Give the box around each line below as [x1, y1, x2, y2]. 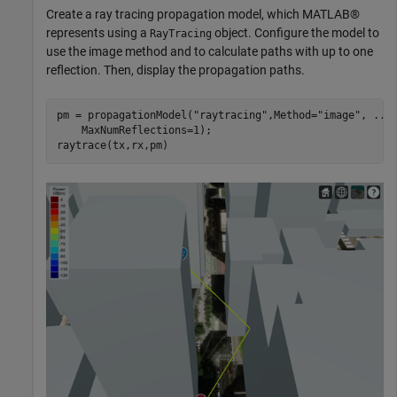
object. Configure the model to [212, 25, 379, 40]
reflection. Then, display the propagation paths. [46, 62, 305, 77]
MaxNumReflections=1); [56, 124, 212, 136]
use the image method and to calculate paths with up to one [46, 43, 373, 58]
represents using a [46, 25, 150, 40]
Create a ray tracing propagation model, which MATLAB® [46, 6, 360, 21]
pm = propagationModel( [56, 109, 193, 121]
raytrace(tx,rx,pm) [56, 139, 168, 152]
